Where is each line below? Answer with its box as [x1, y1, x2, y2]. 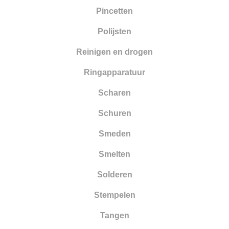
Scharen [98, 88, 131, 97]
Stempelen [94, 190, 135, 199]
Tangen [100, 211, 129, 220]
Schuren [98, 108, 131, 118]
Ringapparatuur [84, 67, 145, 77]
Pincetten [96, 6, 133, 15]
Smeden [98, 129, 131, 138]
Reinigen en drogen [76, 47, 153, 56]
